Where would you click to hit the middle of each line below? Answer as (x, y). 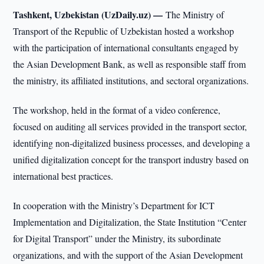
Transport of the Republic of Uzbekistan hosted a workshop (124, 31)
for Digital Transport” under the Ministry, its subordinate (117, 238)
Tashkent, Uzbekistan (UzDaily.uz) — (90, 14)
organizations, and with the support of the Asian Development (128, 255)
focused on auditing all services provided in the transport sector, (130, 126)
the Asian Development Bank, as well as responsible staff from (130, 64)
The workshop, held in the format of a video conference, (117, 110)
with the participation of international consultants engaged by (126, 47)
